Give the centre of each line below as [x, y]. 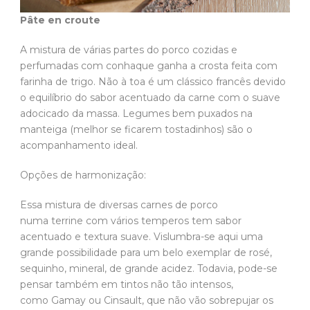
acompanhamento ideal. [80, 145]
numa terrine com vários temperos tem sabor [131, 221]
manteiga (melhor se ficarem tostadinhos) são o [136, 129]
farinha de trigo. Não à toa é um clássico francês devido [153, 82]
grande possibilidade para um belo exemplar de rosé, [146, 253]
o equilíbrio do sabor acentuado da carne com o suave [150, 98]
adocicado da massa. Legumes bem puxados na [136, 113]
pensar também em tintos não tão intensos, [127, 284]
